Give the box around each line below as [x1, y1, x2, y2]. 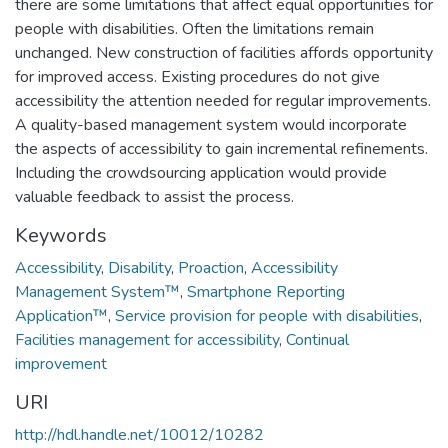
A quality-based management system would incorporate [15, 113, 407, 136]
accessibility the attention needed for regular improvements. [15, 89, 431, 112]
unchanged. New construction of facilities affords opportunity [15, 41, 433, 64]
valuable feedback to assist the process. [15, 185, 294, 208]
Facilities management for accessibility [15, 328, 279, 351]
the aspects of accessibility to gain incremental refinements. [15, 137, 428, 160]
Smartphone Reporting [187, 280, 345, 303]
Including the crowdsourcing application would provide [15, 161, 387, 184]
